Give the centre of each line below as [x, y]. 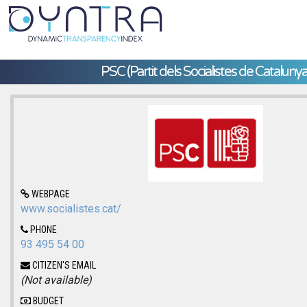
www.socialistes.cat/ [71, 208]
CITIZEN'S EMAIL [63, 265]
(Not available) [56, 280]
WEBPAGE [50, 194]
